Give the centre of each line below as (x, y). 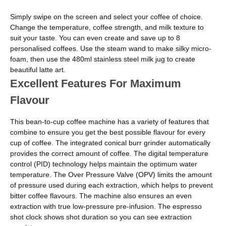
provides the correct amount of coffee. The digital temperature (109, 154)
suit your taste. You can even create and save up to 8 (95, 38)
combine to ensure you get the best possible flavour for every (108, 132)
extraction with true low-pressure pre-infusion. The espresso (106, 207)
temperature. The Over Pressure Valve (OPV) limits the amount (111, 175)
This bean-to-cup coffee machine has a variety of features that (109, 122)
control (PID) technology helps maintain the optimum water (104, 164)
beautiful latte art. (38, 70)
